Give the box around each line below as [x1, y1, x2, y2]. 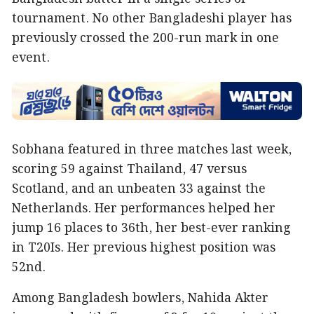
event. [12, 48, 50, 69]
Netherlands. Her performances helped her [12, 199, 275, 219]
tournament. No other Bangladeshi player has [12, 9, 292, 29]
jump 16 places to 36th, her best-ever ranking [12, 219, 291, 239]
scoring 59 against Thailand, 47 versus [12, 160, 247, 180]
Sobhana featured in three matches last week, [12, 140, 292, 161]
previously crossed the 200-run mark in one [12, 29, 279, 49]
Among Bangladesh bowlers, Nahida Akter [12, 289, 268, 309]
